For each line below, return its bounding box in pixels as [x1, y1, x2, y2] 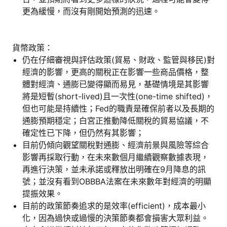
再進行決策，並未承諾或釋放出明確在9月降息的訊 [22, 164, 206, 174]
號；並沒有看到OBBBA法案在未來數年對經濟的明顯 [22, 176, 211, 186]
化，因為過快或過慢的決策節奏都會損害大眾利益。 [22, 212, 209, 223]
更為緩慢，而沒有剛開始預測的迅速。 [22, 6, 160, 16]
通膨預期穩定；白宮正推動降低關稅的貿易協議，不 [22, 115, 209, 126]
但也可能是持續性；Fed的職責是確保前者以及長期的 [22, 103, 214, 113]
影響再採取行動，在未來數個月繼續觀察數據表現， [22, 152, 209, 162]
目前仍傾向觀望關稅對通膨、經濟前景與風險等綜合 [22, 139, 209, 150]
